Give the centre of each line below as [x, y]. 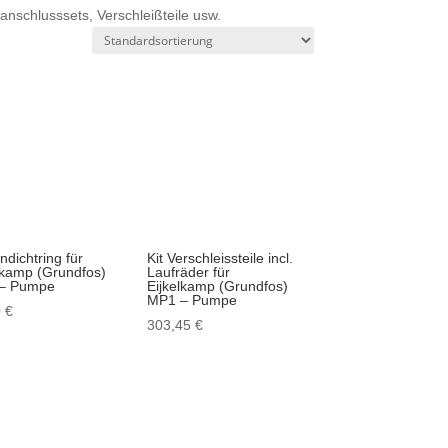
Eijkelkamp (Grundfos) [217, 285]
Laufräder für [188, 271]
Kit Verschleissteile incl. [219, 257]
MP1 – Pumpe [191, 299]
